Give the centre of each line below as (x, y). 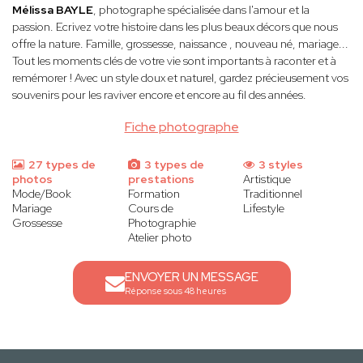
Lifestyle (264, 209)
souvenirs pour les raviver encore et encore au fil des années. (159, 95)
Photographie (162, 223)
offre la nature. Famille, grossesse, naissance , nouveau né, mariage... (180, 44)
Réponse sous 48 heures (175, 291)
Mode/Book (42, 194)
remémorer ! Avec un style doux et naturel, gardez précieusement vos (180, 78)
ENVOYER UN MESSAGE (191, 278)
